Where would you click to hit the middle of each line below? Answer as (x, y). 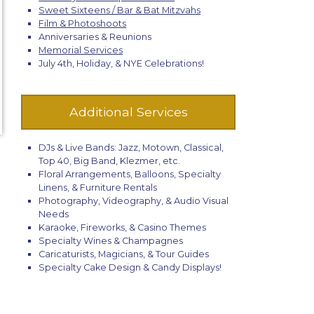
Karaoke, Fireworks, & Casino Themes (123, 228)
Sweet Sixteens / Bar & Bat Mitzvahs (120, 11)
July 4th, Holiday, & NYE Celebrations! (122, 64)
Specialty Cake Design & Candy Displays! (130, 268)
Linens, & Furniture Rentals (98, 188)
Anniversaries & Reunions (95, 37)
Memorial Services (81, 50)
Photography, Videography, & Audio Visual (134, 201)
